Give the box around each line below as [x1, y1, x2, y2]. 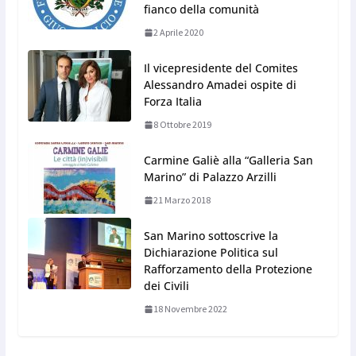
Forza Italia [143, 94, 202, 110]
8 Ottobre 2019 [153, 118, 211, 131]
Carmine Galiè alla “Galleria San [143, 153, 313, 168]
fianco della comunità [143, 2, 259, 17]
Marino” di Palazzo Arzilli [143, 169, 277, 185]
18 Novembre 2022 [153, 303, 227, 315]
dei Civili [143, 278, 189, 294]
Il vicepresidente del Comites [143, 60, 298, 76]
